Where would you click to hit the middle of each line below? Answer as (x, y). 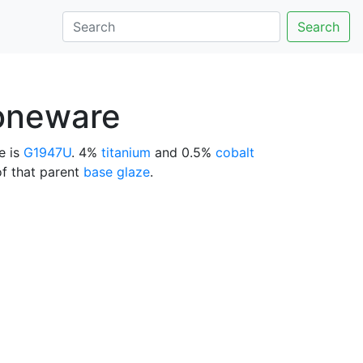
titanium (126, 152)
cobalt (235, 152)
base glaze (117, 172)
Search (318, 27)
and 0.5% (183, 152)
